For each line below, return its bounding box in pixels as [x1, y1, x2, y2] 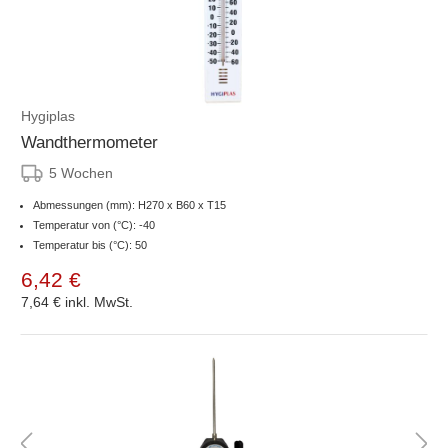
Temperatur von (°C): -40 [33, 218, 155, 231]
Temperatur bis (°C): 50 [33, 238, 147, 251]
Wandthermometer [21, 132, 158, 152]
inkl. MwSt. [65, 293, 133, 310]
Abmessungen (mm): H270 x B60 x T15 [33, 198, 226, 211]
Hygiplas [21, 107, 75, 124]
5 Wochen [49, 164, 113, 181]
